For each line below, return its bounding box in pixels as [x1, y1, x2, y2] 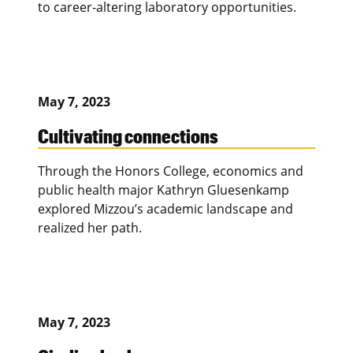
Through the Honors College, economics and [38, 162, 303, 180]
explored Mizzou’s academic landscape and [38, 200, 293, 218]
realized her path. [38, 219, 142, 237]
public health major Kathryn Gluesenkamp [38, 181, 289, 199]
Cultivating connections [38, 124, 218, 148]
